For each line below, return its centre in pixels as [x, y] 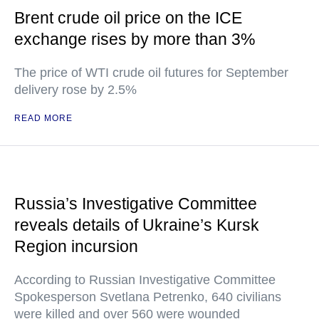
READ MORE [43, 118]
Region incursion [76, 246]
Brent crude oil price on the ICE [128, 18]
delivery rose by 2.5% [75, 90]
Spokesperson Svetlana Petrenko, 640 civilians [148, 297]
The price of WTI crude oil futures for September [151, 73]
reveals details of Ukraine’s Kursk [137, 225]
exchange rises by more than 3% [135, 39]
